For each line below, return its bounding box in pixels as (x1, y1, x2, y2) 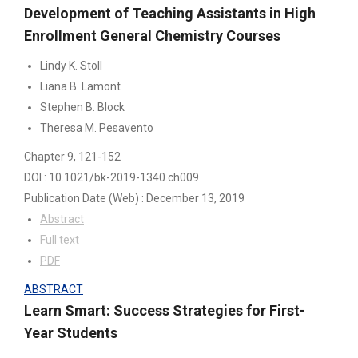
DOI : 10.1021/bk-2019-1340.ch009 (24, 170, 199, 184)
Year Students (24, 324, 117, 341)
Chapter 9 (24, 149, 74, 163)
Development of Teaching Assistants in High (24, 4, 316, 22)
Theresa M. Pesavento (40, 121, 153, 134)
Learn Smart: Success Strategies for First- (24, 301, 305, 319)
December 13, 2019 (146, 191, 245, 205)
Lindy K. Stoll (40, 58, 102, 72)
